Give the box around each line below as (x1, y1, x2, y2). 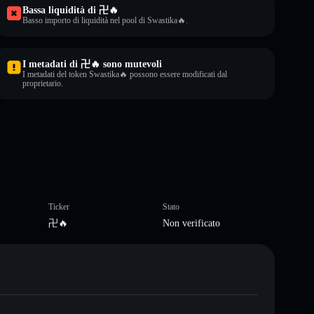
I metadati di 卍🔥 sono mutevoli (22, 58, 162, 69)
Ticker (48, 201, 69, 212)
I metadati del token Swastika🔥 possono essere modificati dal (22, 69, 227, 79)
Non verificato (163, 217, 220, 228)
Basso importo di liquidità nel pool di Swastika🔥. (22, 15, 188, 25)
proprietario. (22, 78, 63, 88)
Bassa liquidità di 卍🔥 (22, 4, 118, 15)
